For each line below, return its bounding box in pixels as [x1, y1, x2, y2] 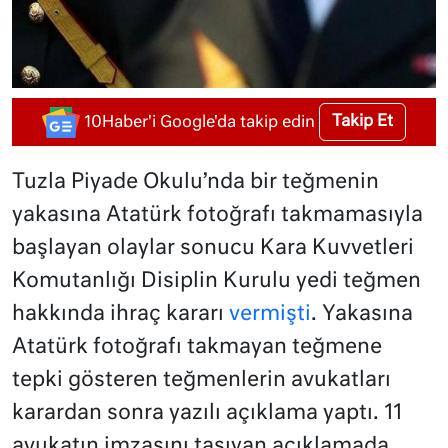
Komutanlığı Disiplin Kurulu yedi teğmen [12, 271, 421, 293]
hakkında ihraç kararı [12, 304, 229, 326]
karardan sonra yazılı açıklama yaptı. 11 [12, 403, 402, 425]
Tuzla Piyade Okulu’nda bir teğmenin [12, 172, 379, 194]
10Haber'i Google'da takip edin [84, 114, 315, 131]
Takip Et [332, 114, 393, 131]
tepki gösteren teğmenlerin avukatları [12, 370, 391, 392]
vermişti [229, 304, 311, 326]
